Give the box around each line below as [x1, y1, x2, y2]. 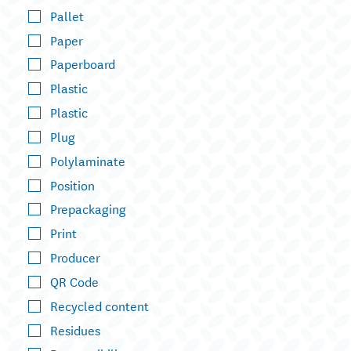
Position [50, 174, 95, 194]
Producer [50, 247, 100, 267]
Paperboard [50, 53, 115, 74]
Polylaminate [50, 150, 125, 170]
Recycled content [50, 295, 149, 315]
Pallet [50, 5, 84, 25]
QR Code [50, 270, 99, 291]
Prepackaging [50, 198, 126, 219]
